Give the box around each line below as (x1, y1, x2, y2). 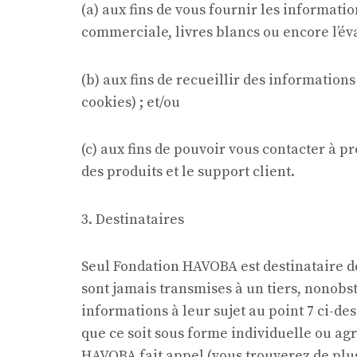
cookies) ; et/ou (81, 92, 180, 112)
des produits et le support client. (81, 163, 295, 181)
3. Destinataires (81, 210, 184, 229)
